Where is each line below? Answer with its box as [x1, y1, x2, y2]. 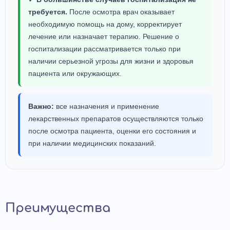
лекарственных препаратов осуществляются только [28, 114, 203, 123]
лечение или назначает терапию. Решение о [28, 32, 179, 41]
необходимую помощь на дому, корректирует [28, 20, 182, 28]
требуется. [28, 7, 67, 16]
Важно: [28, 102, 54, 110]
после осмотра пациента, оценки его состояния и [28, 126, 196, 135]
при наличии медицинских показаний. [28, 139, 156, 147]
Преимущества [5, 201, 110, 215]
